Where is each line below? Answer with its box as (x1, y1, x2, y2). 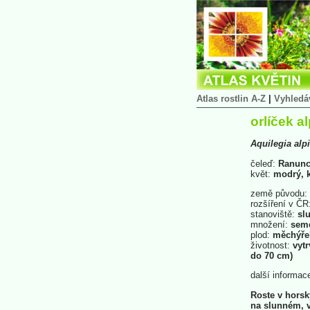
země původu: (250, 188, 307, 199)
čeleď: (250, 158, 275, 169)
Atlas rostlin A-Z (197, 93, 266, 104)
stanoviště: (250, 208, 295, 219)
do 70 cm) (250, 250, 293, 261)
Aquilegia (250, 138, 291, 149)
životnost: (250, 239, 290, 250)
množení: (250, 219, 288, 230)
